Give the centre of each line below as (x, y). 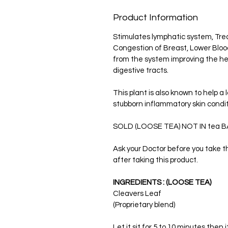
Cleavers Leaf (138, 194)
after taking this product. (157, 160)
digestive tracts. (141, 70)
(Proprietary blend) (144, 205)
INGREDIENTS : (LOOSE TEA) (162, 182)
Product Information (155, 18)
